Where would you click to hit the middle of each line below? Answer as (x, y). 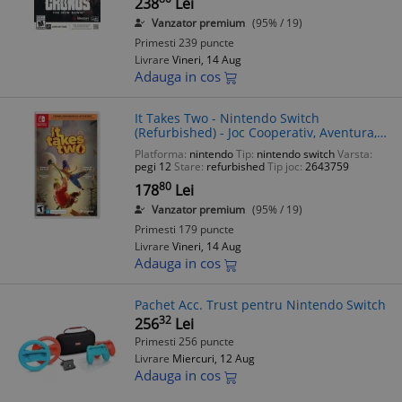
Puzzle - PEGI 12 (182, 146)
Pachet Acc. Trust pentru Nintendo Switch (260, 305)
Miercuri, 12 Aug (214, 359)
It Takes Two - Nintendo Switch (227, 118)
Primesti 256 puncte (184, 342)
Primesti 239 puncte (184, 42)
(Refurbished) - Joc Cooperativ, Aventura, (256, 132)
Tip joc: (285, 167)
